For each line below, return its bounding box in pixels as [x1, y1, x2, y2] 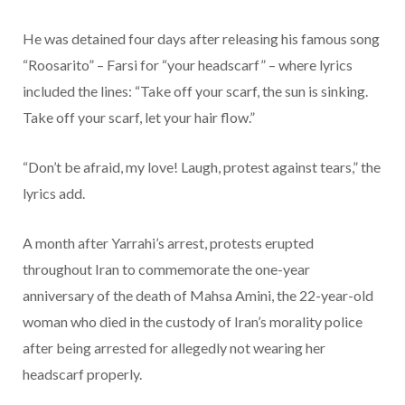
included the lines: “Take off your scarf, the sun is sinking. [23, 82, 368, 100]
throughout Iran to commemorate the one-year [23, 260, 310, 278]
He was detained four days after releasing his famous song [23, 30, 380, 48]
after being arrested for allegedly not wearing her [23, 339, 325, 357]
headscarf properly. [23, 365, 142, 383]
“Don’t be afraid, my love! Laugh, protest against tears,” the [23, 158, 381, 176]
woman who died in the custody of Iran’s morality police [23, 313, 363, 331]
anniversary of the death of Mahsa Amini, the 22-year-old [23, 287, 373, 305]
